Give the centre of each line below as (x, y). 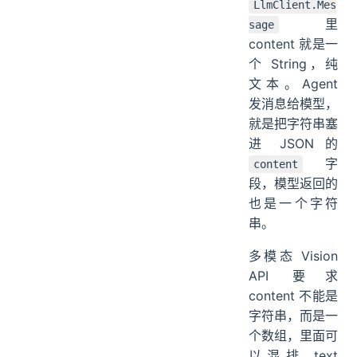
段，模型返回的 (293, 184)
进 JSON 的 (293, 144)
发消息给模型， (293, 104)
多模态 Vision (293, 256)
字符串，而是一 (293, 316)
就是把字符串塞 (293, 124)
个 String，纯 (293, 64)
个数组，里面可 (293, 336)
